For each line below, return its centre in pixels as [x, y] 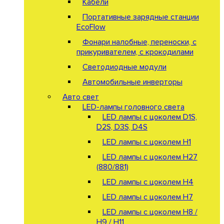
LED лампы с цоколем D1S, [149, 117]
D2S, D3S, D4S [122, 127]
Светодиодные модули [124, 67]
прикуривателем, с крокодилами [135, 52]
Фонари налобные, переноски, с [139, 42]
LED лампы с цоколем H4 [148, 182]
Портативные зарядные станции [140, 17]
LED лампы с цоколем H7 [147, 197]
